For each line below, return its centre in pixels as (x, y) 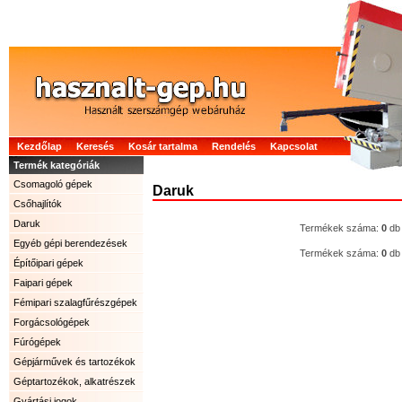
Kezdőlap (39, 146)
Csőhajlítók (38, 204)
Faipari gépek (43, 283)
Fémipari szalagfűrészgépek (75, 302)
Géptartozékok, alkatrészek (74, 381)
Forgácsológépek (52, 322)
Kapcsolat (294, 146)
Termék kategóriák (57, 165)
